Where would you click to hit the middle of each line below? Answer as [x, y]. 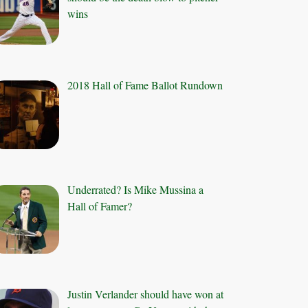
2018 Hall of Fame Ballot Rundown [145, 85]
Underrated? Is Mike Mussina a [136, 189]
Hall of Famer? [100, 206]
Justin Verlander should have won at [146, 294]
